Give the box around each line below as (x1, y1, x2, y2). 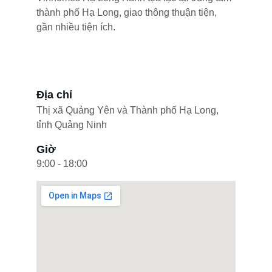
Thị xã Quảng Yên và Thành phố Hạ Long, (36, 105, 221, 115)
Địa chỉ (36, 89, 72, 101)
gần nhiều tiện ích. (36, 22, 115, 32)
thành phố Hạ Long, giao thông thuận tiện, (36, 7, 219, 18)
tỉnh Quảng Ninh (36, 120, 107, 130)
